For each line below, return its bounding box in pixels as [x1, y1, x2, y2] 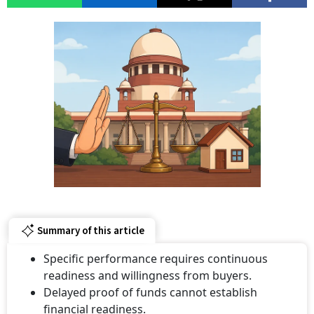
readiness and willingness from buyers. [43, 268, 252, 283]
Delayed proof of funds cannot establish [43, 285, 257, 300]
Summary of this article [36, 223, 144, 238]
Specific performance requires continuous [43, 251, 268, 266]
